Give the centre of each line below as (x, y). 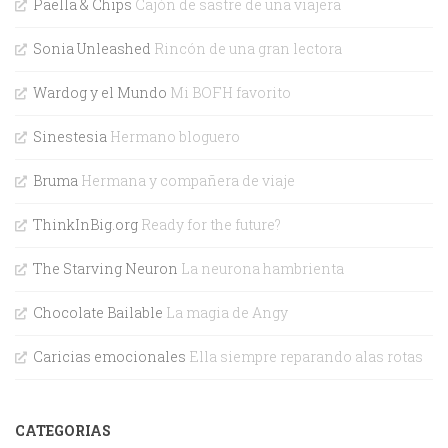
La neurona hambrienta (261, 268)
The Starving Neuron (105, 268)
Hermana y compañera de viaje (186, 180)
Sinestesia (70, 136)
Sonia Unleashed (92, 48)
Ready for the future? (209, 224)
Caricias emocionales (109, 356)
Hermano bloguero (173, 136)
